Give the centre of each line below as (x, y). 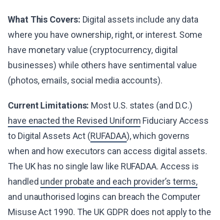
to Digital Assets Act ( (49, 136)
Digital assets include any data (139, 20)
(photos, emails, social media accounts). (85, 81)
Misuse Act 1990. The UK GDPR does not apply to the (110, 212)
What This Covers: (44, 20)
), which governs (158, 136)
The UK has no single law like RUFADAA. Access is (104, 166)
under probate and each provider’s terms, (119, 182)
